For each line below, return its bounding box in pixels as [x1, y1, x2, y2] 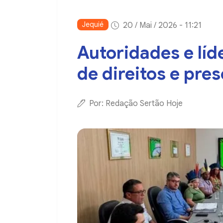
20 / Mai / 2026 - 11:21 [123, 20, 202, 31]
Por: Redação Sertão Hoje [89, 99, 183, 109]
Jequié [82, 20, 104, 29]
